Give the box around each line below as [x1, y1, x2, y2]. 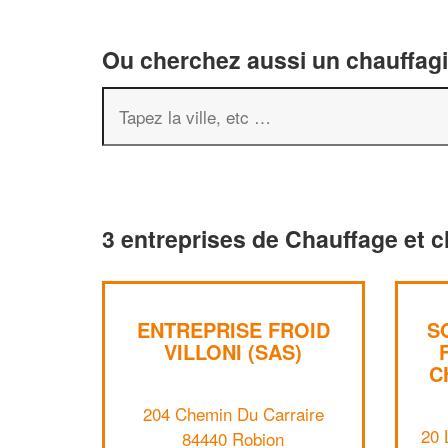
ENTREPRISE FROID [136, 315, 330, 344]
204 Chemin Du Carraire [142, 400, 324, 426]
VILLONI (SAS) [164, 337, 303, 366]
